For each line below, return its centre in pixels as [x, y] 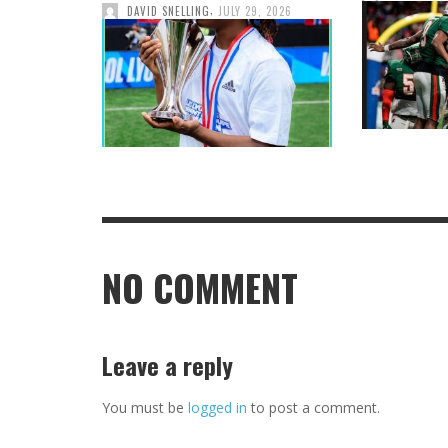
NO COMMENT [200, 288]
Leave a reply [167, 365]
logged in [217, 408]
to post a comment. [313, 408]
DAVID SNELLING [168, 11]
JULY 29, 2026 [255, 11]
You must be [145, 408]
